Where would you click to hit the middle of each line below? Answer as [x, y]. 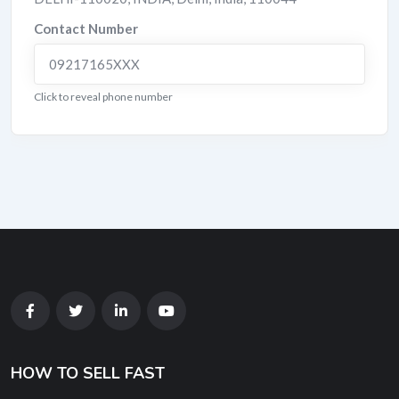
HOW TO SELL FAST [88, 373]
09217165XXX [94, 64]
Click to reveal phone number [103, 97]
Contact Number [86, 28]
